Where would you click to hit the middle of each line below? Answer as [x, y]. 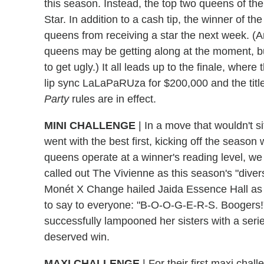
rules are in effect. [113, 99]
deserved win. [77, 237]
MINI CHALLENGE [90, 125]
